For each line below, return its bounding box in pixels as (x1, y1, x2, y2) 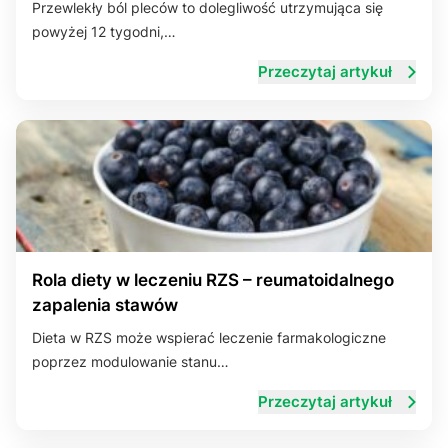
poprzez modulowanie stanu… (32, 353, 229, 370)
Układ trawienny (28, 31, 146, 50)
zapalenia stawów (32, 295, 178, 315)
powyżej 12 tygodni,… (32, 23, 176, 40)
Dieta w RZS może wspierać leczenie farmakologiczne (32, 329, 386, 346)
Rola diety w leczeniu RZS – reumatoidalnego (32, 270, 394, 290)
